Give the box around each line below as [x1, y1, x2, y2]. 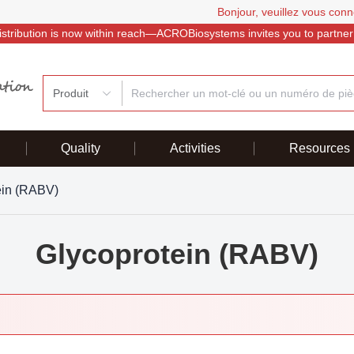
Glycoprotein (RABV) [35, 238, 318, 270]
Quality [61, 141, 101, 155]
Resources [288, 141, 350, 155]
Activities [169, 141, 220, 155]
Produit [53, 86, 89, 100]
